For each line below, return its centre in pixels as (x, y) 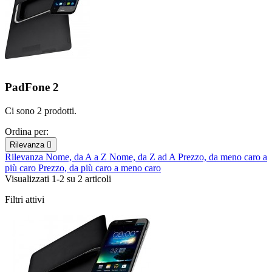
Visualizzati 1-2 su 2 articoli (58, 178)
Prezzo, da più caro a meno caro (100, 168)
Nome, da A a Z (77, 157)
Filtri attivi (25, 199)
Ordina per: (27, 131)
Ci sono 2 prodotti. (41, 110)
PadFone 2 (32, 87)
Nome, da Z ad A (144, 157)
